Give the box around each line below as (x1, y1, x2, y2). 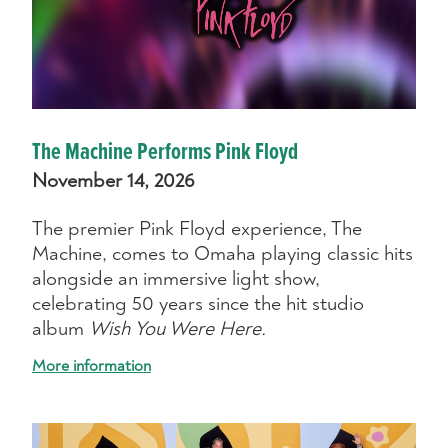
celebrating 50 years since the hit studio (32, 291, 364, 317)
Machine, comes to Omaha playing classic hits (32, 241, 413, 267)
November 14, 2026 (32, 168, 195, 194)
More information (32, 356, 151, 377)
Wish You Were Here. (89, 316, 266, 342)
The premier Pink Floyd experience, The (32, 216, 362, 242)
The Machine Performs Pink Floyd (32, 137, 298, 169)
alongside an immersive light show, (32, 266, 320, 292)
